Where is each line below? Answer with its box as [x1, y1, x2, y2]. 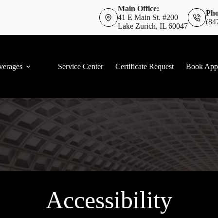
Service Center [58, 62, 104, 71]
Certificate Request [115, 62, 174, 71]
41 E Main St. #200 [117, 13, 178, 21]
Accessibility [46, 186, 172, 214]
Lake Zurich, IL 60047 [117, 22, 188, 30]
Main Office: [117, 4, 159, 13]
